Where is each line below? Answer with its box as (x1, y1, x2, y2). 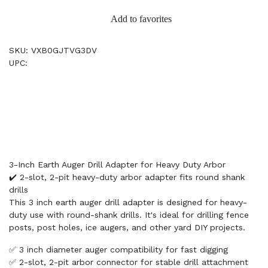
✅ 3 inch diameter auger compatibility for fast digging (9, 245, 228, 254)
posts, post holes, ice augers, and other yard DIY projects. (9, 223, 245, 232)
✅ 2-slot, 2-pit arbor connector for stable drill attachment (9, 257, 248, 267)
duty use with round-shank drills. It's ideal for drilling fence (9, 210, 249, 220)
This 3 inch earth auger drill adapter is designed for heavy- (9, 197, 247, 207)
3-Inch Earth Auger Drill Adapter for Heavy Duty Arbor (9, 160, 226, 169)
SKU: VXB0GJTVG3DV (9, 45, 97, 55)
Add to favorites (111, 14, 172, 24)
